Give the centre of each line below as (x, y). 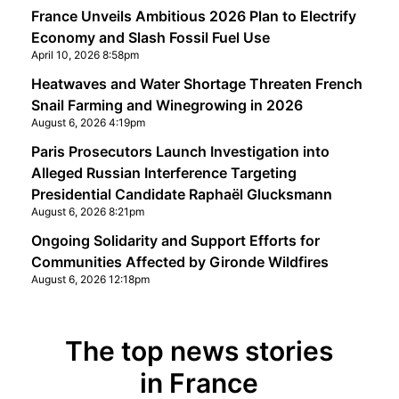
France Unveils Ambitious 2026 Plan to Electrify (193, 16)
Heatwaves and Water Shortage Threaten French (196, 84)
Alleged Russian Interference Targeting (163, 173)
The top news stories (199, 351)
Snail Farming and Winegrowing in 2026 (167, 105)
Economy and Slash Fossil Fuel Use (150, 37)
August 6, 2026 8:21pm (87, 212)
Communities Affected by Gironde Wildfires (179, 262)
